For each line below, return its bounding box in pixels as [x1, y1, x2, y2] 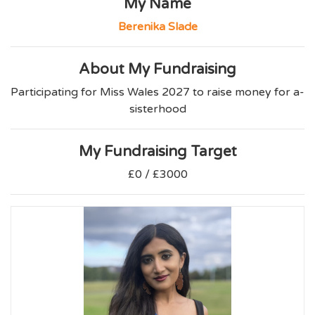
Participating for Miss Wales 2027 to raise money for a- [11, 85, 304, 100]
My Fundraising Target [78, 143, 237, 161]
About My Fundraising [79, 60, 236, 79]
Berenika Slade [117, 20, 198, 34]
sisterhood [129, 102, 186, 117]
